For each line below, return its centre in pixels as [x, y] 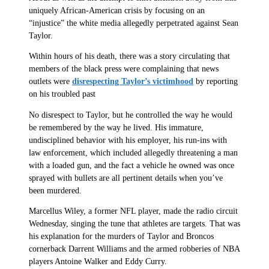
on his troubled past [62, 94]
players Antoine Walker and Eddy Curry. [98, 262]
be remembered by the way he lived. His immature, [116, 127]
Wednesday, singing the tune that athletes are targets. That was [134, 224]
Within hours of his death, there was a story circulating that [129, 56]
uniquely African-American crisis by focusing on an [117, 10]
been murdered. [55, 190]
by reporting [216, 82]
